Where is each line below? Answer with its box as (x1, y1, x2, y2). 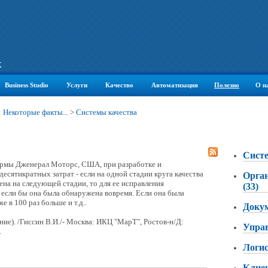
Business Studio (5, 81, 48, 89)
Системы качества (76, 108, 137, 117)
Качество (105, 81, 133, 89)
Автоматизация (151, 81, 198, 89)
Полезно (214, 81, 239, 89)
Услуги (66, 81, 87, 89)
